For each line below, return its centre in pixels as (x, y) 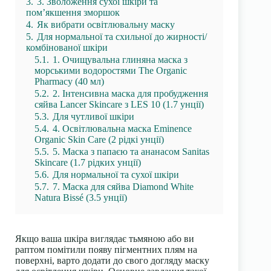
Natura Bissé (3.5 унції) (81, 198)
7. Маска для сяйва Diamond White (123, 187)
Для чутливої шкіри (93, 116)
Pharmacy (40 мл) (69, 81)
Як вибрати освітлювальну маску (106, 24)
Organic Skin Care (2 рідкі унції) (99, 139)
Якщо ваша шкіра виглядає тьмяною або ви (105, 239)
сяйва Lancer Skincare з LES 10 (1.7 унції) (119, 104)
